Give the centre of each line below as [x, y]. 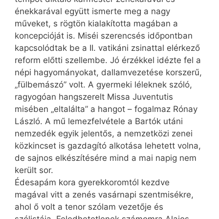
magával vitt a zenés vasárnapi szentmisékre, [104, 194]
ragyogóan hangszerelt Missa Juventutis [94, 97]
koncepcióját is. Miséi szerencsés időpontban [104, 35]
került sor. [34, 170]
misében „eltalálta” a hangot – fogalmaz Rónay [106, 109]
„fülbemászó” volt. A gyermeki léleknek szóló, [103, 84]
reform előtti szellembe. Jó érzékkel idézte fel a [108, 60]
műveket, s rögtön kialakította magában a [96, 23]
